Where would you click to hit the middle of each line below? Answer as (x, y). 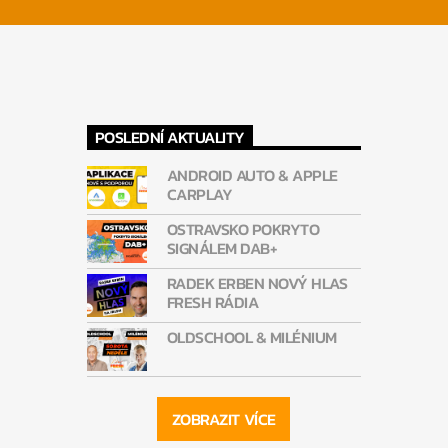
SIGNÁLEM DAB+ (222, 247)
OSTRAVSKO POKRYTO (243, 228)
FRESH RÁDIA (212, 301)
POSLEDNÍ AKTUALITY (169, 137)
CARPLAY (199, 193)
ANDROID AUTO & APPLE (252, 174)
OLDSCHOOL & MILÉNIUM (251, 336)
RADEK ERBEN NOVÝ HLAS (257, 282)
